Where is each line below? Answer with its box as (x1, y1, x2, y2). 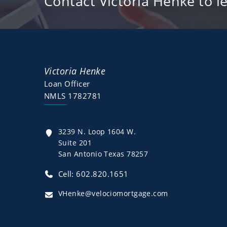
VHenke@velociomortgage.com (58, 188, 168, 198)
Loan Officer (44, 78, 90, 89)
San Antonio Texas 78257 (58, 148, 148, 159)
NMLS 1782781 (44, 90, 102, 101)
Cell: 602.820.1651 (53, 168, 129, 179)
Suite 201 (58, 137, 92, 147)
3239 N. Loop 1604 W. (58, 126, 136, 136)
